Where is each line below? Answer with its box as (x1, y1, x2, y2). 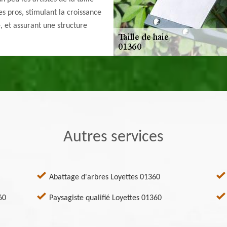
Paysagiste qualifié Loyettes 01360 (49, 194, 162, 202)
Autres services (63, 129, 164, 145)
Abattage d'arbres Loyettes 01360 (49, 173, 161, 181)
